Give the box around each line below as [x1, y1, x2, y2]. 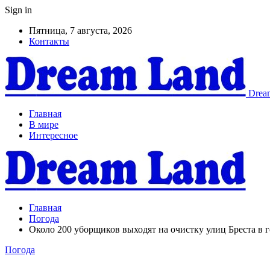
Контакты [29, 36, 69, 46]
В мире [29, 119, 58, 130]
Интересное [29, 130, 78, 140]
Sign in [5, 5, 32, 15]
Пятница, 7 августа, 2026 [29, 25, 132, 36]
